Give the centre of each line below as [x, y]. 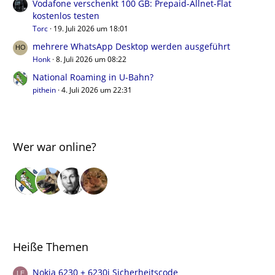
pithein [44, 90]
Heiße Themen [51, 246]
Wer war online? [55, 146]
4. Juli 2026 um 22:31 [97, 90]
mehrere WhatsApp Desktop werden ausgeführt [131, 46]
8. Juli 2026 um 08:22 [91, 59]
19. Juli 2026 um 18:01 [91, 28]
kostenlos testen [66, 15]
